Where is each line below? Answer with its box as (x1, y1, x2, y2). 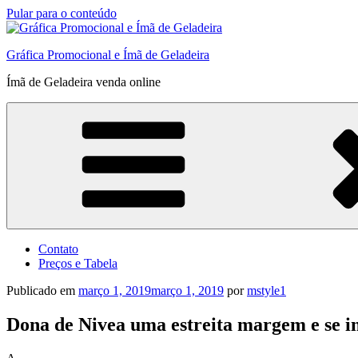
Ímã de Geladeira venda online (6, 75, 161, 89)
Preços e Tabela (38, 257, 117, 270)
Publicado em (6, 284, 75, 297)
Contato (38, 242, 78, 256)
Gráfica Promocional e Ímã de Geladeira (6, 48, 209, 62)
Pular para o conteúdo (6, 6, 117, 20)
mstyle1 (247, 284, 286, 297)
